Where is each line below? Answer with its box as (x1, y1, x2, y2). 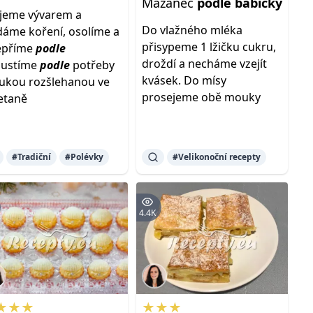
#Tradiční (12, 151, 52, 163)
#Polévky (65, 151, 104, 163)
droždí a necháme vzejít (141, 56, 267, 71)
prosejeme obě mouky (141, 89, 261, 105)
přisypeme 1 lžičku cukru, (141, 39, 276, 54)
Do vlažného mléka (141, 22, 242, 38)
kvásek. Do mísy (141, 73, 226, 88)
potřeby (70, 57, 115, 73)
